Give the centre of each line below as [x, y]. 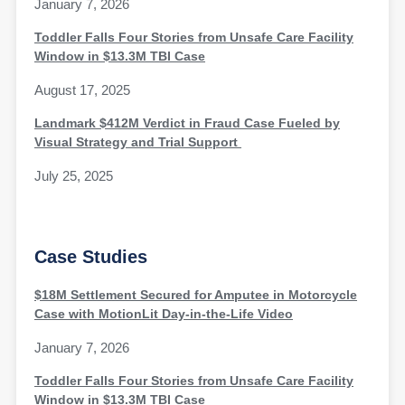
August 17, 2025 [82, 90]
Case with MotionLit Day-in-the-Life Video [164, 314]
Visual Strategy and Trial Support [138, 142]
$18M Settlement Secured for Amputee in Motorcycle [196, 295]
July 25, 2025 [74, 177]
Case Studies [91, 257]
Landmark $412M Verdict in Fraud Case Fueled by [187, 123]
